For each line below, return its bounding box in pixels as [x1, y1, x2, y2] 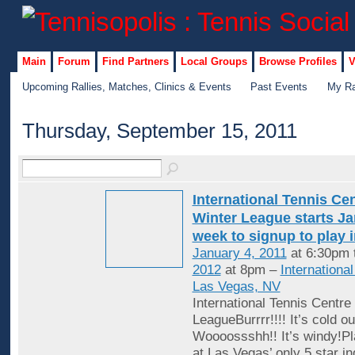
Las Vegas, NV [192, 279, 281, 295]
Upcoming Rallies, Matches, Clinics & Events [21, 80, 231, 93]
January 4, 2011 [192, 246, 287, 261]
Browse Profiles [258, 55, 337, 67]
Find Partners [101, 55, 169, 67]
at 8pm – [220, 262, 281, 278]
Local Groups [180, 55, 247, 67]
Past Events [250, 80, 308, 93]
